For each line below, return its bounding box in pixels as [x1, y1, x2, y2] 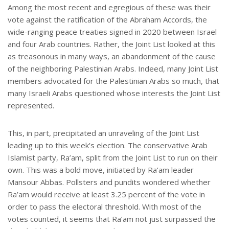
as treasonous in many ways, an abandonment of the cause [8, 51, 216, 62]
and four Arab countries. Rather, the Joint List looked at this [8, 39, 215, 50]
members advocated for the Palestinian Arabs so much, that [8, 76, 219, 86]
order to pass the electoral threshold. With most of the [8, 201, 201, 212]
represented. [8, 100, 54, 111]
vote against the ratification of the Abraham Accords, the [8, 14, 207, 25]
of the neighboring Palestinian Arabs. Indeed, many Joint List [8, 63, 218, 74]
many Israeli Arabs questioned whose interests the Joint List [8, 88, 220, 99]
